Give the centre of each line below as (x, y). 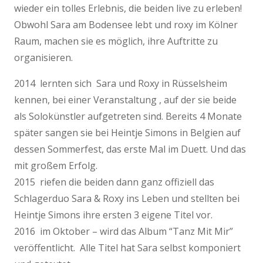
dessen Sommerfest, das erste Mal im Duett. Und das (130, 149)
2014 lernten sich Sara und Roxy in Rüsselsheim (121, 84)
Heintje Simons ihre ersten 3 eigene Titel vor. (113, 215)
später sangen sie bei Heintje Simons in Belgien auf (127, 133)
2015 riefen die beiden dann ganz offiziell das (114, 182)
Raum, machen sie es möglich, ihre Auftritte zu (116, 41)
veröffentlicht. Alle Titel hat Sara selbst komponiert (129, 248)
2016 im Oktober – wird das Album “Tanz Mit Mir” (124, 232)
